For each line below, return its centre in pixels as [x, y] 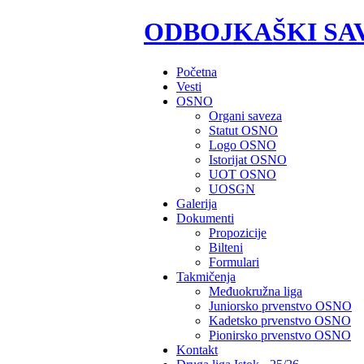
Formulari [234, 262]
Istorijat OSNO [248, 159]
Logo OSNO [243, 145]
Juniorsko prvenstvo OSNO [280, 305]
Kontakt [197, 349]
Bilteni [226, 247]
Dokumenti [205, 218]
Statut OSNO [243, 130]
